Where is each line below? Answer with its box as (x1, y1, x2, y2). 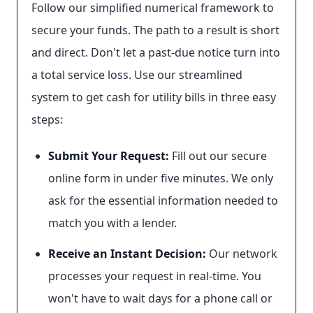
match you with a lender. (48, 215, 177, 231)
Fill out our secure (169, 148, 267, 163)
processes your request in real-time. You (48, 268, 261, 284)
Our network (206, 246, 277, 261)
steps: (31, 112, 63, 127)
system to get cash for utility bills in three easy (31, 89, 276, 105)
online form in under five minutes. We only (48, 170, 273, 186)
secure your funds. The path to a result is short (31, 22, 279, 38)
